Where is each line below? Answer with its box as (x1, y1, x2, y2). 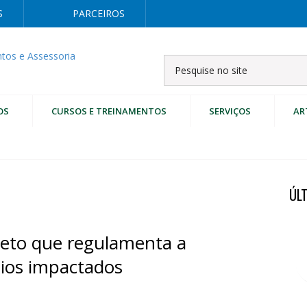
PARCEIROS (73, 7, 125, 20)
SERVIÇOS (209, 105, 251, 117)
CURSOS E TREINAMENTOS (51, 105, 167, 117)
